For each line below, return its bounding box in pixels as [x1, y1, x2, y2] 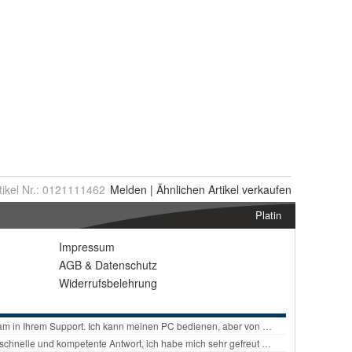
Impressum [59, 239, 115, 255]
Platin [255, 207, 281, 223]
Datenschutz [95, 257, 157, 273]
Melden [110, 181, 147, 198]
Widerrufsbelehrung [59, 275, 157, 291]
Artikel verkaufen [205, 181, 291, 198]
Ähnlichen [156, 181, 205, 198]
